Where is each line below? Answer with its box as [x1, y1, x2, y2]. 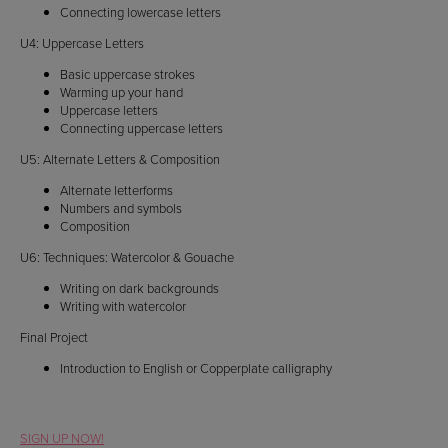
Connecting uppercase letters [60, 119, 223, 138]
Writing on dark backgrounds [60, 279, 219, 298]
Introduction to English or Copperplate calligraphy [60, 359, 332, 378]
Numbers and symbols [60, 199, 182, 218]
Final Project [20, 328, 88, 347]
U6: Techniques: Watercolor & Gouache [20, 248, 234, 267]
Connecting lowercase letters [60, 3, 221, 22]
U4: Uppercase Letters [20, 34, 144, 53]
